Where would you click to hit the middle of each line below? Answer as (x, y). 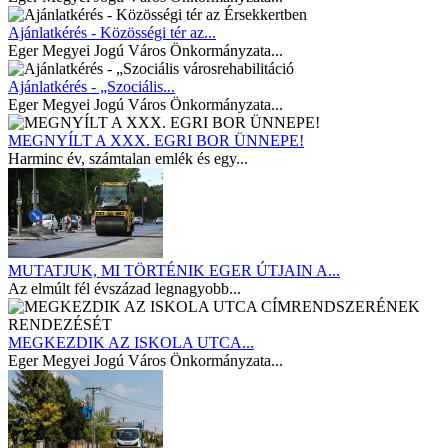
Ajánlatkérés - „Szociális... (91, 86)
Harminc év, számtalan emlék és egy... (128, 158)
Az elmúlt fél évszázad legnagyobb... (124, 288)
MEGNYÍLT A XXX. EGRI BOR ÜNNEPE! (156, 140)
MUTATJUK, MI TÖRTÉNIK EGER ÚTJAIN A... (174, 270)
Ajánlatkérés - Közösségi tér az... (112, 32)
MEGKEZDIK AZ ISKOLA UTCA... (131, 342)
